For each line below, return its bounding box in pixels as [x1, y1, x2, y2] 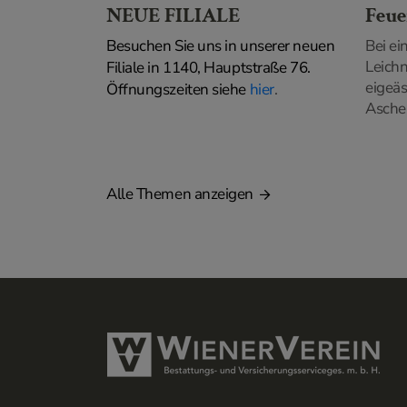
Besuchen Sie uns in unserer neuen [106, 35, 335, 56]
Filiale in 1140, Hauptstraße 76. [106, 56, 311, 78]
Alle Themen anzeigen [106, 183, 261, 204]
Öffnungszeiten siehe [106, 78, 250, 100]
